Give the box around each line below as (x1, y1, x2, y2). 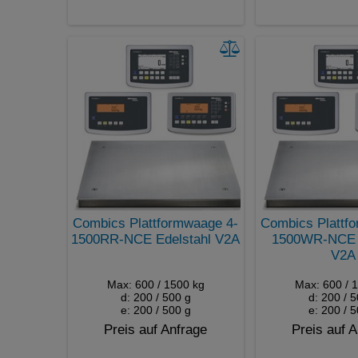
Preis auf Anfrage (104, 321, 207, 337)
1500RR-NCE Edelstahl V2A (71, 231, 240, 247)
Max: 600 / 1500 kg (106, 277, 205, 291)
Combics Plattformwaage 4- (73, 215, 238, 231)
